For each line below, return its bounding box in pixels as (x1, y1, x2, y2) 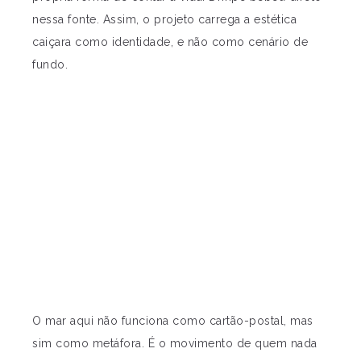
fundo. (32, 58, 68, 72)
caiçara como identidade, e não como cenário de (32, 35, 308, 49)
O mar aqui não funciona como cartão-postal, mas (32, 314, 313, 328)
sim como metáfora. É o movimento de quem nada (32, 337, 317, 351)
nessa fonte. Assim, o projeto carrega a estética (32, 13, 297, 27)
